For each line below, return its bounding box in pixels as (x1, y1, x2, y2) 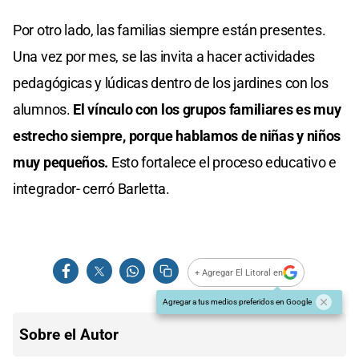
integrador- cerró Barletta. (13, 180, 170, 198)
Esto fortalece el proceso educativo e (108, 154, 337, 171)
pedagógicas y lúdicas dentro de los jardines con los (13, 75, 329, 92)
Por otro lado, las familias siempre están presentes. (13, 22, 326, 39)
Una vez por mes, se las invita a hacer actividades (13, 48, 316, 66)
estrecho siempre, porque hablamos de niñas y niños (13, 127, 341, 145)
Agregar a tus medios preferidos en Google (163, 297, 312, 307)
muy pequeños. (13, 154, 109, 171)
